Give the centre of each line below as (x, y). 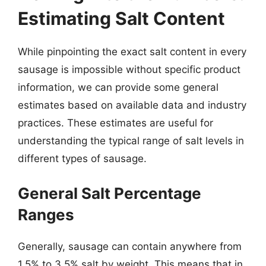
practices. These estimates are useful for (115, 123)
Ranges (46, 214)
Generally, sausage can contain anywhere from (130, 246)
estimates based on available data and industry (132, 105)
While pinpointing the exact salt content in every (132, 52)
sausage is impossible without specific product (129, 69)
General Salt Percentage (110, 193)
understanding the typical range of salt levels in (131, 141)
